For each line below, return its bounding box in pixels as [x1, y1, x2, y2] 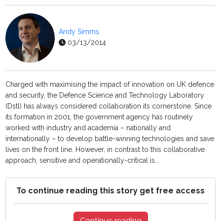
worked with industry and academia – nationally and [5, 124, 171, 132]
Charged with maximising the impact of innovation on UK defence [5, 80, 215, 89]
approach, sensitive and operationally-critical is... [5, 156, 160, 165]
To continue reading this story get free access [16, 186, 205, 196]
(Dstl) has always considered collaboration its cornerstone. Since [5, 102, 212, 110]
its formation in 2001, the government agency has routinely [5, 113, 193, 121]
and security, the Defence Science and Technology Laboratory [5, 91, 205, 100]
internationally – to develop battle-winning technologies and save [5, 135, 215, 143]
